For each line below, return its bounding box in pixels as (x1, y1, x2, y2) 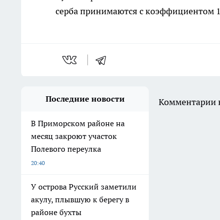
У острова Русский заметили (31, 182, 137, 192)
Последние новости (45, 94, 125, 104)
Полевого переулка (31, 144, 101, 154)
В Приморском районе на (31, 118, 125, 129)
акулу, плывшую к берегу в (31, 194, 129, 205)
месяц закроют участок (31, 131, 117, 141)
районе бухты (31, 207, 82, 218)
